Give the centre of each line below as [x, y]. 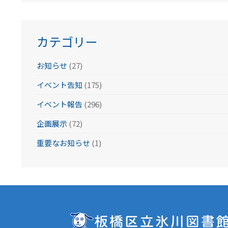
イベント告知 [59, 85]
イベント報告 [59, 104]
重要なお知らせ [63, 143]
